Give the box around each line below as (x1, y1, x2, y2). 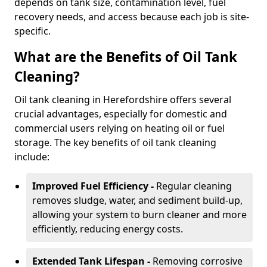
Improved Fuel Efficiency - (32, 179, 156, 193)
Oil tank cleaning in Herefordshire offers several (14, 93, 231, 106)
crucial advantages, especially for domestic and (14, 107, 227, 120)
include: (14, 150, 49, 163)
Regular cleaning (156, 179, 232, 193)
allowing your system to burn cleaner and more (32, 208, 247, 221)
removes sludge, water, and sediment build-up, (32, 194, 243, 207)
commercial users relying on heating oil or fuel (14, 122, 225, 135)
